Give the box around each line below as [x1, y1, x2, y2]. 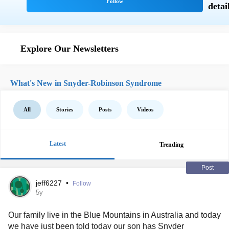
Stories [56, 106, 73, 112]
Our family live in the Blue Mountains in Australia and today [8, 211, 221, 219]
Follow [73, 180, 91, 187]
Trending [159, 141, 184, 148]
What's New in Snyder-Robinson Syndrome [10, 79, 162, 87]
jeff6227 [36, 179, 64, 187]
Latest [49, 140, 66, 147]
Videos [137, 106, 153, 112]
